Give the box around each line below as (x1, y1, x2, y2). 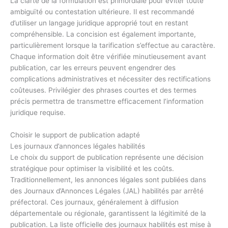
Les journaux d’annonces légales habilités (10, 142, 145, 151)
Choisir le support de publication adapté (10, 131, 140, 139)
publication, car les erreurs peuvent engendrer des (10, 64, 176, 72)
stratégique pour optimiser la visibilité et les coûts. (10, 164, 174, 173)
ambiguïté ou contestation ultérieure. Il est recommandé (10, 8, 194, 16)
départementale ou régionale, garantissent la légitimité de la (10, 209, 206, 218)
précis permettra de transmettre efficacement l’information (10, 97, 204, 106)
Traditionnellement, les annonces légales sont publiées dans (10, 176, 206, 184)
